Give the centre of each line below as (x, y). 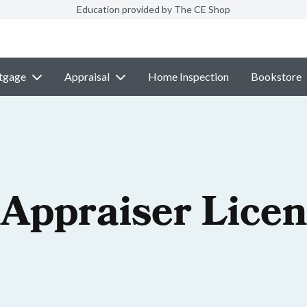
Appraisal (87, 76)
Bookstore (276, 76)
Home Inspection (188, 76)
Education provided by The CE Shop (153, 9)
